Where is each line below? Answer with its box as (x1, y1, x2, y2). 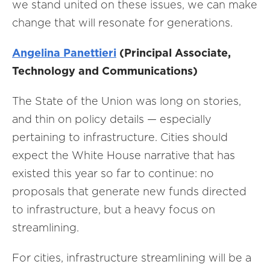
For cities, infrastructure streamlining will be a (12, 251, 251, 264)
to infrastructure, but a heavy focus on (12, 203, 215, 216)
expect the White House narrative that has (12, 149, 235, 162)
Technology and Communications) (12, 64, 198, 77)
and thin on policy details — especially (12, 113, 212, 125)
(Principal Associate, (116, 46, 231, 59)
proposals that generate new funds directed (12, 185, 246, 198)
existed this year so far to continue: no (12, 167, 214, 180)
